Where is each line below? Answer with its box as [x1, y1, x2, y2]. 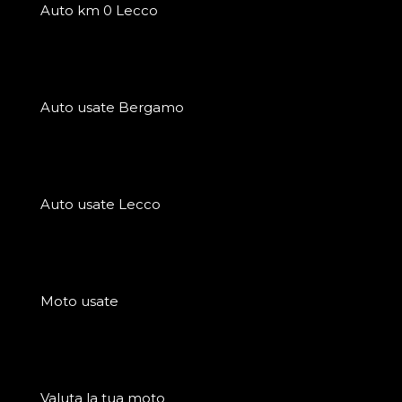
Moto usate [40, 293, 118, 310]
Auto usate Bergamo [40, 99, 184, 116]
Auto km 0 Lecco [40, 2, 158, 19]
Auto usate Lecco [40, 196, 161, 213]
